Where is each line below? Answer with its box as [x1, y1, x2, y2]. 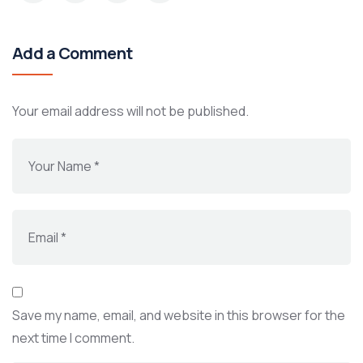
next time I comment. [12, 329, 135, 348]
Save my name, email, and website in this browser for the [12, 306, 345, 325]
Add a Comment [12, 42, 133, 65]
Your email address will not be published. [12, 102, 249, 121]
